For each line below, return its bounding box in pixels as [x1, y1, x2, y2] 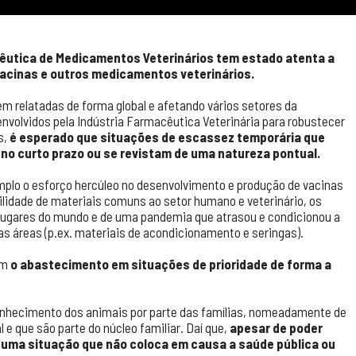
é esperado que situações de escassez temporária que [10, 129, 325, 145]
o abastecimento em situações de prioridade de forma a [10, 256, 331, 272]
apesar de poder [230, 319, 323, 335]
